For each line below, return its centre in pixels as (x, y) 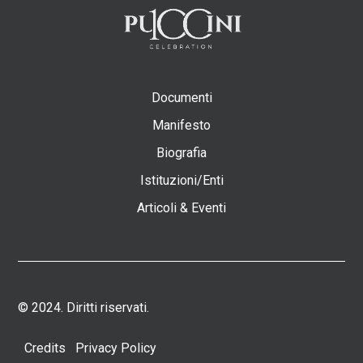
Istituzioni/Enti (181, 180)
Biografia (181, 152)
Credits (45, 348)
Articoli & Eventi (181, 207)
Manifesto (181, 125)
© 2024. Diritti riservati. (84, 307)
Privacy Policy (116, 348)
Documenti (181, 97)
